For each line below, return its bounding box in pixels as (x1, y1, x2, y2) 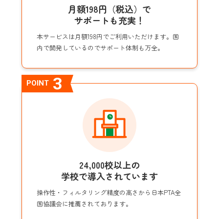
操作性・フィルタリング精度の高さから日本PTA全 (37, 187, 181, 197)
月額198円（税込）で (68, 2, 151, 15)
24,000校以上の (79, 158, 140, 171)
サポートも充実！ (74, 13, 145, 26)
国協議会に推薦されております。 (37, 198, 132, 208)
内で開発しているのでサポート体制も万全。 (37, 43, 164, 52)
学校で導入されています (61, 169, 158, 182)
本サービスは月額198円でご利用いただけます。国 (37, 31, 179, 41)
